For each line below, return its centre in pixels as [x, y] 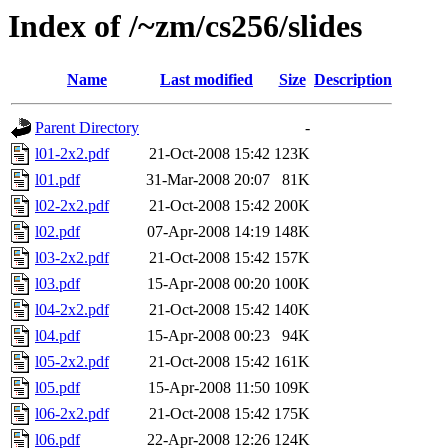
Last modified [206, 80]
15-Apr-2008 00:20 [208, 284]
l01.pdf [57, 180]
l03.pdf [57, 284]
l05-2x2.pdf [72, 362]
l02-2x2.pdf [72, 206]
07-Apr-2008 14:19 [208, 232]
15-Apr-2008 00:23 [208, 336]
